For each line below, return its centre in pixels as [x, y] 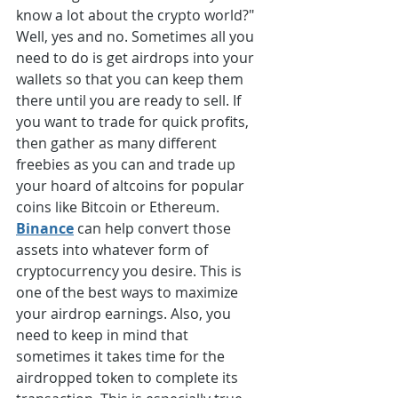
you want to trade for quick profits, [134, 122]
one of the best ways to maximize [129, 293]
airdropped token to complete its [129, 378]
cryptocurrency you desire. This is [131, 271]
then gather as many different [118, 143]
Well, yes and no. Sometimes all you [137, 37]
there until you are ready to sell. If [130, 101]
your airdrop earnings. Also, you [125, 314]
